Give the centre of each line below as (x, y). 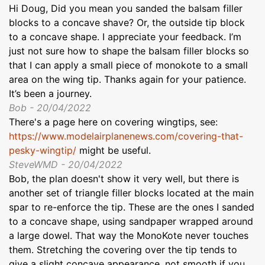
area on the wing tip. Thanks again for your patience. (127, 80)
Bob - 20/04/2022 (50, 108)
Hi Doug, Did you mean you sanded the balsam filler (126, 9)
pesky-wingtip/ (43, 151)
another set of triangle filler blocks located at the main (131, 193)
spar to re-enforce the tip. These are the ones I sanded (132, 207)
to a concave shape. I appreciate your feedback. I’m (125, 37)
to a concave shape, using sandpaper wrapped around (131, 222)
